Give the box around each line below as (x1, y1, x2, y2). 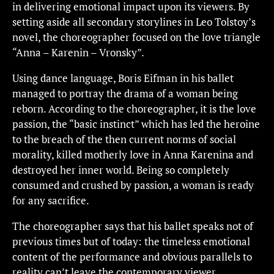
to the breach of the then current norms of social (12, 132, 236, 146)
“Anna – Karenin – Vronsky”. (12, 45, 144, 59)
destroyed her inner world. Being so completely (12, 163, 229, 177)
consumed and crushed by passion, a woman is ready (12, 178, 254, 192)
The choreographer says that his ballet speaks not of (12, 219, 253, 233)
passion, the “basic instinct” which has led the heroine (12, 117, 260, 131)
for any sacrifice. (12, 193, 89, 207)
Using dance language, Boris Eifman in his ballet (12, 71, 234, 85)
